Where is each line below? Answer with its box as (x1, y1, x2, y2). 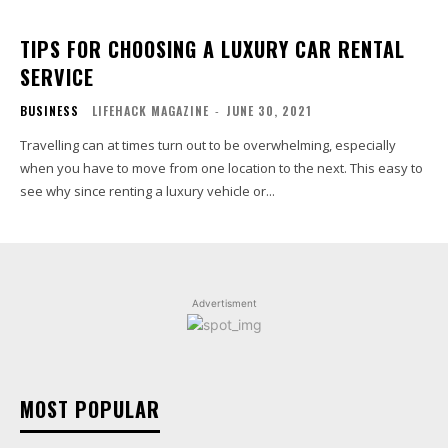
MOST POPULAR (20, 393, 160, 424)
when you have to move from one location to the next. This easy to (20, 158, 423, 177)
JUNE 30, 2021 (226, 101, 312, 119)
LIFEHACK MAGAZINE (92, 101, 209, 119)
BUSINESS (20, 101, 79, 119)
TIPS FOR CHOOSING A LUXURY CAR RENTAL (20, 33, 405, 64)
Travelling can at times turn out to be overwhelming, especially (20, 135, 396, 154)
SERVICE (20, 61, 94, 92)
